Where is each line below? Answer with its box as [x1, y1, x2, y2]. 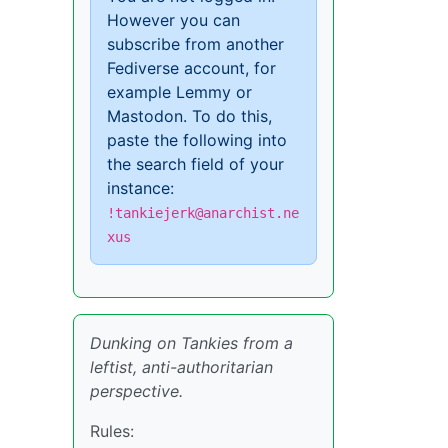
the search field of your [107, 154, 284, 174]
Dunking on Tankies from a [90, 333, 293, 353]
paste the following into [107, 130, 287, 150]
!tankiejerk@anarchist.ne [107, 205, 299, 221]
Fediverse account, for [107, 58, 276, 78]
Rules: [90, 421, 134, 441]
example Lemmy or [107, 82, 252, 102]
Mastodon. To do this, [107, 106, 272, 126]
